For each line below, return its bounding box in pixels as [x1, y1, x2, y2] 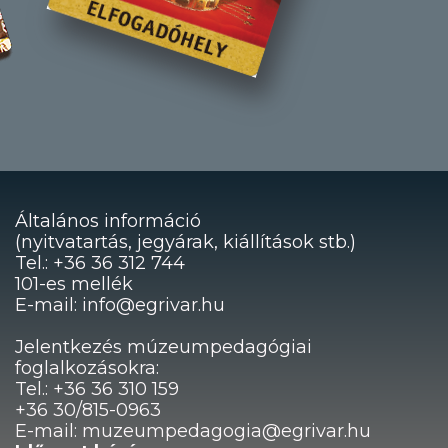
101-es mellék [14, 273, 133, 296]
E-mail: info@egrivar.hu [14, 294, 225, 317]
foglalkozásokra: [14, 357, 159, 380]
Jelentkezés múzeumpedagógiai [14, 336, 312, 359]
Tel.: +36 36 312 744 [14, 252, 185, 275]
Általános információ [14, 210, 201, 233]
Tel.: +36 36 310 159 [14, 378, 179, 401]
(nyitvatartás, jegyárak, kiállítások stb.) [14, 231, 356, 254]
